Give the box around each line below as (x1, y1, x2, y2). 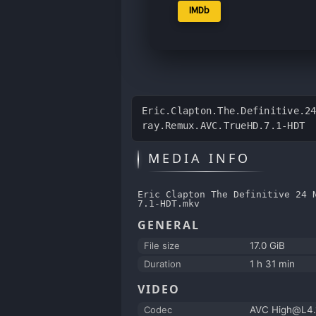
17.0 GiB (250, 240, 285, 252)
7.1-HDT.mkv (138, 198, 200, 209)
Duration (144, 258, 181, 270)
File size (144, 240, 180, 252)
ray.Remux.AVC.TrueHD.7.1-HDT (142, 119, 305, 131)
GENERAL (138, 217, 200, 233)
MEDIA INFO (148, 149, 250, 166)
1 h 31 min (250, 258, 295, 270)
